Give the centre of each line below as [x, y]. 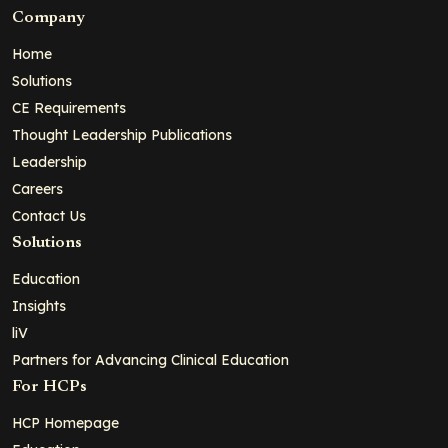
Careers [37, 189]
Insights [39, 306]
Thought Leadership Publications [122, 135]
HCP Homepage [65, 423]
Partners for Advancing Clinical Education [150, 360]
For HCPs [49, 387]
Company [48, 18]
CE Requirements [69, 108]
